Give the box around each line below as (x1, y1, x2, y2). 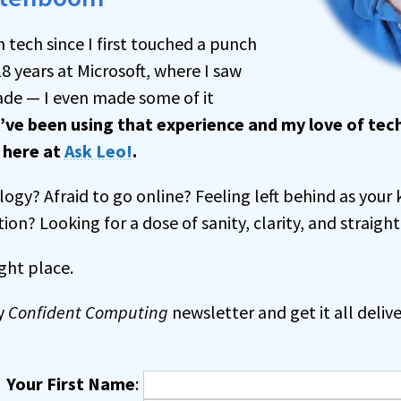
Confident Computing (7, 301, 168, 323)
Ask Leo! (64, 140, 132, 162)
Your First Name (5, 372, 135, 395)
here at (2, 140, 64, 162)
